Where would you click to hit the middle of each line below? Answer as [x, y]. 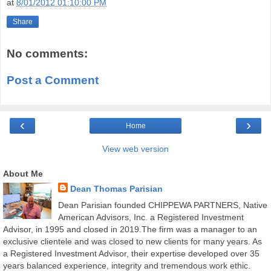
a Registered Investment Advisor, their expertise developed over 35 [131, 254]
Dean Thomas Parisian [116, 189]
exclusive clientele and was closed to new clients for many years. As [132, 242]
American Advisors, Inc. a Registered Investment [151, 217]
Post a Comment [53, 80]
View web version [135, 149]
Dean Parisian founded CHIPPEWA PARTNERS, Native [162, 205]
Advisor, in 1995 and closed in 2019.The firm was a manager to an [130, 230]
